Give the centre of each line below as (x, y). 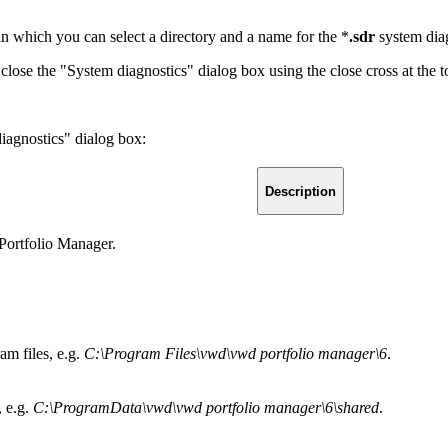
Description (300, 191)
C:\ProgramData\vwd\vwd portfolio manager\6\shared (206, 408)
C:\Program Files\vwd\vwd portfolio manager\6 (235, 354)
